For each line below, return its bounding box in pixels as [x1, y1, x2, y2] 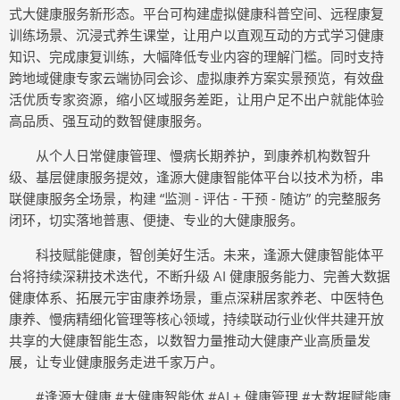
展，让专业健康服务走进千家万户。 [9, 352, 223, 371]
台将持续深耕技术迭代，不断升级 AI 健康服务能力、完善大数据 [9, 266, 390, 285]
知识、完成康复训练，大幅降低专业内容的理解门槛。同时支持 [9, 46, 384, 65]
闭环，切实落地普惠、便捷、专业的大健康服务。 [9, 210, 304, 229]
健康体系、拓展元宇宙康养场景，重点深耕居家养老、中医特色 [9, 287, 384, 306]
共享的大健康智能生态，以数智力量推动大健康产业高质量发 [9, 330, 371, 349]
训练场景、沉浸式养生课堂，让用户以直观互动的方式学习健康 [9, 25, 384, 44]
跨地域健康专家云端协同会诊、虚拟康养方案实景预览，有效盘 [9, 68, 384, 87]
